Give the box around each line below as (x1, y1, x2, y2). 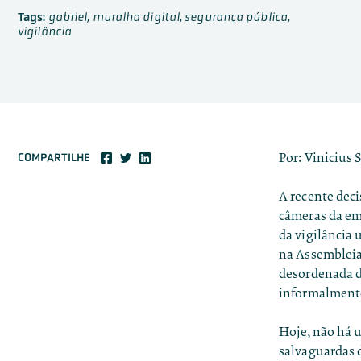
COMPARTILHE (18, 150, 90, 164)
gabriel (48, 9, 88, 24)
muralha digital (92, 9, 180, 24)
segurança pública (185, 9, 288, 24)
